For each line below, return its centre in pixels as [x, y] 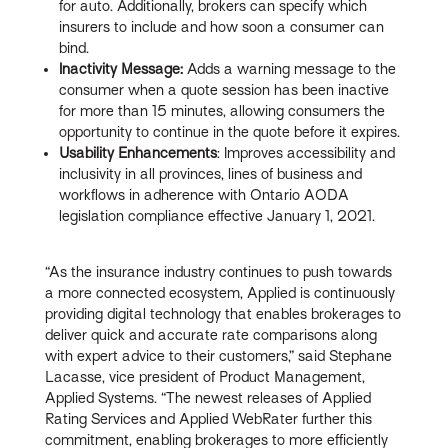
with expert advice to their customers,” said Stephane [219, 355]
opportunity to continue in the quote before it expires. [230, 131]
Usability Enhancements [138, 152]
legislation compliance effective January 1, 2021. [217, 215]
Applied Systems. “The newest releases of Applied [208, 397]
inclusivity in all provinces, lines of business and [211, 173]
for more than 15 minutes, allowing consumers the [222, 110]
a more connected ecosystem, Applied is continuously [220, 292]
